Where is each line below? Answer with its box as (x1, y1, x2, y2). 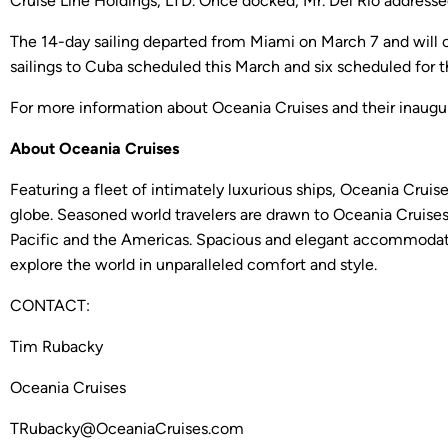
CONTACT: (10, 296, 90, 316)
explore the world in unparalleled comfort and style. (10, 255, 377, 275)
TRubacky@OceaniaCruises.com (10, 419, 244, 439)
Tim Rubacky (10, 337, 103, 357)
